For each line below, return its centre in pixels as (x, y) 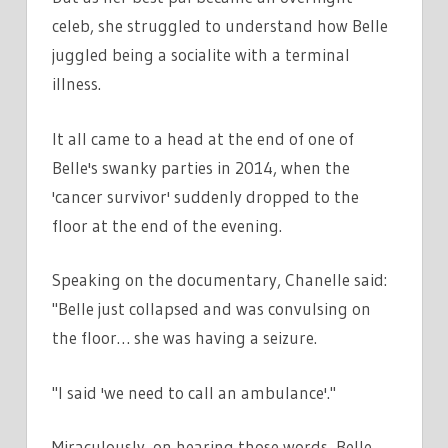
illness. (76, 84)
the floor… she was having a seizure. (184, 338)
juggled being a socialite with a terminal (201, 55)
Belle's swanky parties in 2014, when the (201, 167)
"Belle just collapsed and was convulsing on (211, 309)
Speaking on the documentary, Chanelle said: (219, 280)
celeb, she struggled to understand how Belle (220, 26)
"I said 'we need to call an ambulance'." (194, 392)
